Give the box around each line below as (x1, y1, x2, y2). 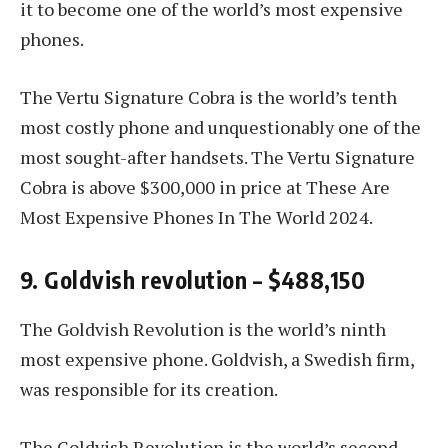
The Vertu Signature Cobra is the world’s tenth (20, 84, 397, 109)
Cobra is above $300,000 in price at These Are (20, 174, 390, 199)
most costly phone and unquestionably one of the (20, 114, 421, 139)
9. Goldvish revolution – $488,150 (20, 265, 366, 295)
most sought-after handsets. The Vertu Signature (20, 144, 415, 169)
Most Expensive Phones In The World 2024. (20, 204, 373, 229)
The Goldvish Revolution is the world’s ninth (20, 317, 386, 342)
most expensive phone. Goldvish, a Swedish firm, (20, 347, 414, 372)
